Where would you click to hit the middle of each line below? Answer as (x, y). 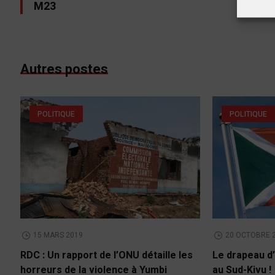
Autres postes (64, 69)
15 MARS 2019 (58, 235)
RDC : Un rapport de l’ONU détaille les (107, 256)
